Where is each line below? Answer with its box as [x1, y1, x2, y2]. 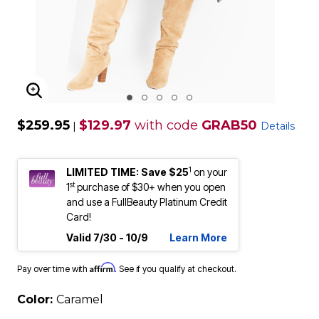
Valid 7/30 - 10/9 [66, 231, 148, 244]
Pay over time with [17, 263, 90, 274]
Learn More [169, 231, 227, 244]
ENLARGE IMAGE [33, 91, 145, 107]
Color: [17, 293, 56, 306]
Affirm [90, 262, 115, 273]
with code [131, 117, 202, 133]
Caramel [56, 293, 103, 306]
